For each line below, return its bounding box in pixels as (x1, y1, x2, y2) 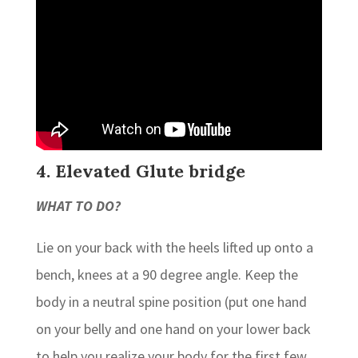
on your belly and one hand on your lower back (35, 319, 311, 338)
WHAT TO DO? (35, 196, 121, 215)
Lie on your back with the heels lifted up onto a (35, 237, 313, 257)
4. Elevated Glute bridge (35, 159, 245, 182)
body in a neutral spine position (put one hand (35, 292, 307, 311)
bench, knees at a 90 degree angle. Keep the (35, 265, 298, 284)
